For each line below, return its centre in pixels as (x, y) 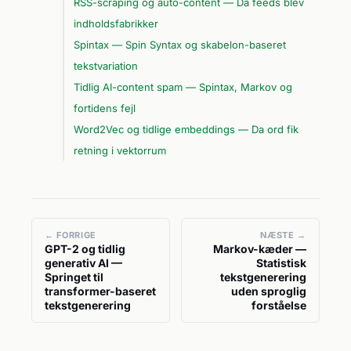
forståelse (279, 305)
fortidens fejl (105, 108)
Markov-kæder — (260, 248)
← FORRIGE (71, 235)
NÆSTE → (283, 235)
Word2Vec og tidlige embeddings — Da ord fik (186, 129)
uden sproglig (269, 291)
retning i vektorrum (120, 150)
